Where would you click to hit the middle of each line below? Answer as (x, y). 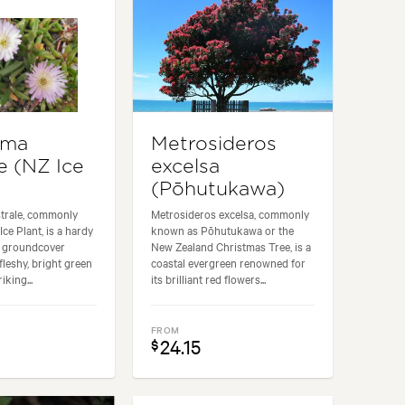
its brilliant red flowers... (209, 279)
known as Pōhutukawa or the (223, 230)
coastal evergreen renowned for (229, 263)
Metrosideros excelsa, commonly (231, 214)
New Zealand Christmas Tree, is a (231, 246)
